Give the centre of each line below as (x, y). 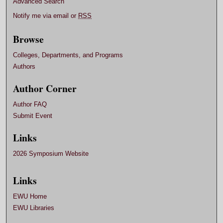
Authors (24, 67)
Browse (29, 39)
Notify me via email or (46, 16)
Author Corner (45, 89)
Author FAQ (30, 105)
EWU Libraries (34, 208)
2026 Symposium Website (51, 154)
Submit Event (33, 116)
